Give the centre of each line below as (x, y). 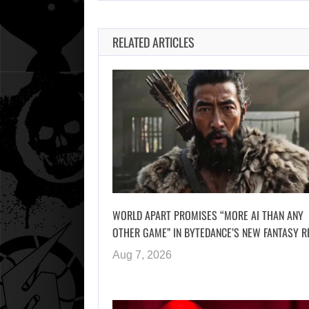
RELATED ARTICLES (153, 42)
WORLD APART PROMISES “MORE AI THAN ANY (208, 215)
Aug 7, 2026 (142, 255)
